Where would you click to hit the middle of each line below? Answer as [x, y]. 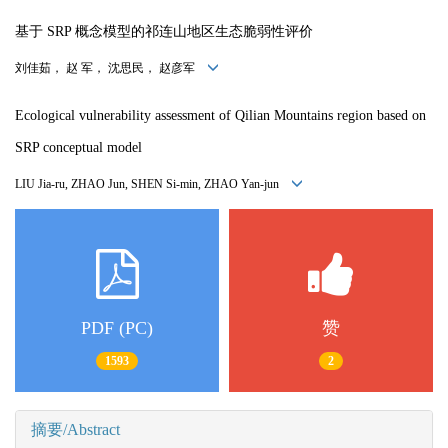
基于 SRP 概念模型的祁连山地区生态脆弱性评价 [164, 31]
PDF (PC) [117, 328]
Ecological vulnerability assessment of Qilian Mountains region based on [220, 116]
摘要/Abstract [75, 430]
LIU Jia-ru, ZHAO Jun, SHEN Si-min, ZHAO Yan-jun [153, 184]
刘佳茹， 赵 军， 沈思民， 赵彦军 [111, 68]
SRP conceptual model [78, 148]
